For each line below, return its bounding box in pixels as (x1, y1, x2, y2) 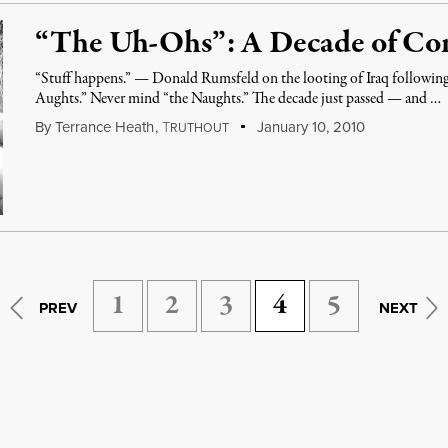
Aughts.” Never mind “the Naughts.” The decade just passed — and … (35, 88, 442, 110)
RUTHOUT (170, 119, 230, 137)
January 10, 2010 (252, 116, 365, 138)
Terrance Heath (55, 116, 155, 138)
